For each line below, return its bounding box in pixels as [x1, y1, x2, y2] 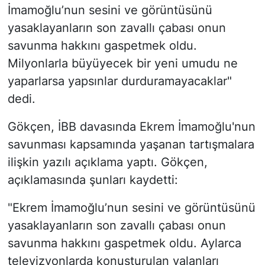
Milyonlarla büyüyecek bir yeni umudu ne [7, 56, 238, 70]
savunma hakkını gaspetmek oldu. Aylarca [7, 235, 241, 250]
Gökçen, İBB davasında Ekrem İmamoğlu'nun [7, 119, 256, 134]
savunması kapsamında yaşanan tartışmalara [7, 137, 254, 151]
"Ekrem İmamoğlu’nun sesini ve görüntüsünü [7, 200, 256, 215]
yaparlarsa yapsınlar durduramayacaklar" [7, 73, 232, 88]
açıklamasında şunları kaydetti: [7, 172, 178, 187]
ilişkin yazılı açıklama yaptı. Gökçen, [7, 154, 208, 169]
